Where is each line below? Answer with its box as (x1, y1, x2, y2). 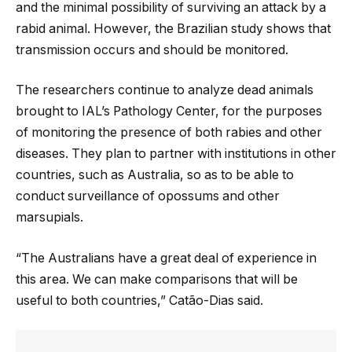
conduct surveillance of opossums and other (16, 189, 280, 204)
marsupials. (16, 210, 86, 225)
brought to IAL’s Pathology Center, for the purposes (16, 104, 322, 119)
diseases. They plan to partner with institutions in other (16, 146, 336, 162)
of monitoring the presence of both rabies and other (16, 125, 322, 141)
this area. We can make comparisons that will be (16, 271, 298, 287)
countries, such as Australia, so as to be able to (16, 167, 294, 183)
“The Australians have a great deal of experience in (16, 250, 317, 266)
